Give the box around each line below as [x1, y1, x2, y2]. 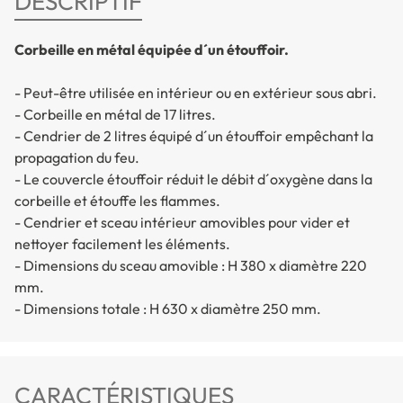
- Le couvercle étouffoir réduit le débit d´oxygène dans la [14, 170, 372, 189]
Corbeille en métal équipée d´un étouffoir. [14, 40, 289, 59]
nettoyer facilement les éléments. [14, 235, 230, 254]
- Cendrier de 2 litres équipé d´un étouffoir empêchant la [14, 127, 373, 146]
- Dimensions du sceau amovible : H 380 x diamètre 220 [14, 256, 367, 275]
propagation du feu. [14, 148, 139, 167]
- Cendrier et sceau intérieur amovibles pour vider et [14, 213, 350, 232]
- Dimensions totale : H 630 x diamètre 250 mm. [14, 300, 324, 318]
